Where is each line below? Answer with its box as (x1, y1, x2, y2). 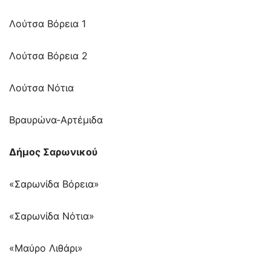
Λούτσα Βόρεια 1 (9, 18, 86, 30)
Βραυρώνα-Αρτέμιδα (9, 114, 103, 126)
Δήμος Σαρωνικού (9, 146, 97, 158)
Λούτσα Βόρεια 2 (9, 50, 88, 62)
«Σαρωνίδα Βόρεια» (9, 178, 99, 191)
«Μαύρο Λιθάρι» (9, 242, 83, 255)
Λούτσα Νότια (9, 82, 74, 94)
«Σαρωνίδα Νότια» (9, 210, 94, 223)
